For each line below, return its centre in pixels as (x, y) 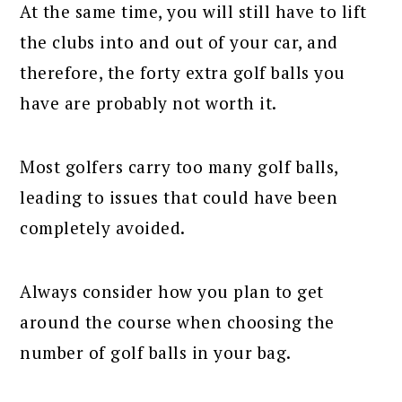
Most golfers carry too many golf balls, (179, 166)
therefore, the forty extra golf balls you (183, 72)
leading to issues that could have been (179, 197)
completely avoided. (103, 227)
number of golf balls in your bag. (156, 352)
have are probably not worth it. (149, 102)
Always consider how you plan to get (172, 291)
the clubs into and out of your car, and (179, 41)
